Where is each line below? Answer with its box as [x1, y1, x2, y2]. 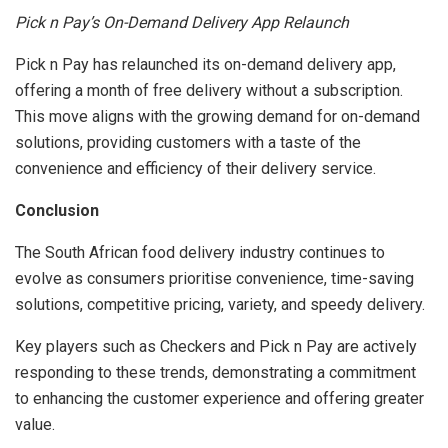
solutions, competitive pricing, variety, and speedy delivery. [15, 294, 425, 314]
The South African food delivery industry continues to [15, 242, 385, 262]
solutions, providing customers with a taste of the [15, 132, 361, 152]
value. [15, 414, 55, 434]
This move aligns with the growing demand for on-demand [15, 106, 420, 126]
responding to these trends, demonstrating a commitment [15, 362, 416, 382]
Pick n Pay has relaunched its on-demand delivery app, [15, 54, 396, 74]
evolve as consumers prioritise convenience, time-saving [15, 268, 414, 288]
